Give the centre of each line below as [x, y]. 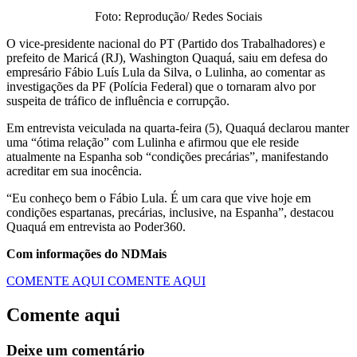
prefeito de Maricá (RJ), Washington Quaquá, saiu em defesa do [167, 58]
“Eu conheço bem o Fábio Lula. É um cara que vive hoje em [159, 198]
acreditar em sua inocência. [74, 171]
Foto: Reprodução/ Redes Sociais [178, 17]
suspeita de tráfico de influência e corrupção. [118, 101]
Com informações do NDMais [86, 254]
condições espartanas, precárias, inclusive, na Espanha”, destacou [170, 213]
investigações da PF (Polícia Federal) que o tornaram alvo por [161, 87]
